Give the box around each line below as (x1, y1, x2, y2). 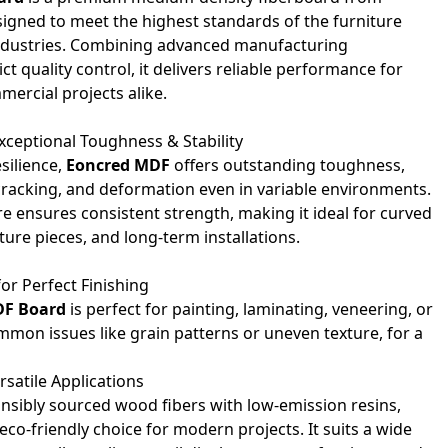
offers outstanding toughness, (170, 154, 405, 176)
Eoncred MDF (66, 154, 170, 176)
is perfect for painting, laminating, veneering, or (66, 298, 433, 320)
